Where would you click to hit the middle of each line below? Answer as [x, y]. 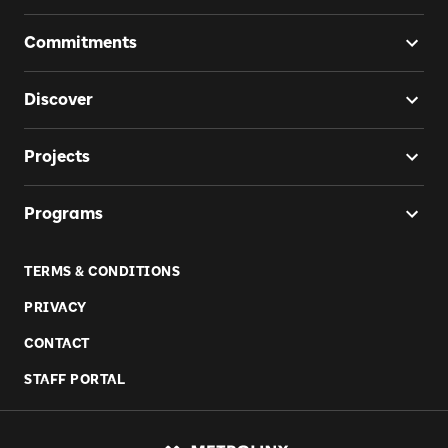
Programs [63, 213]
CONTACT [57, 343]
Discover [58, 99]
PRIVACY [55, 307]
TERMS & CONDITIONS [102, 271]
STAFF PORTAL [74, 379]
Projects [57, 156]
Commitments [80, 42]
